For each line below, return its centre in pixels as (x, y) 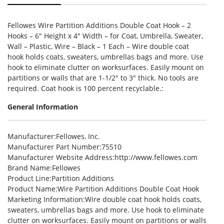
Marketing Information (45, 199)
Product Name (31, 189)
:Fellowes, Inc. (77, 136)
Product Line (28, 178)
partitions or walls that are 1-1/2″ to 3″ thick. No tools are (103, 78)
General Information (43, 107)
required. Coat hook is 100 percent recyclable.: (85, 88)
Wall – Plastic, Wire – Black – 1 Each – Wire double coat (98, 46)
